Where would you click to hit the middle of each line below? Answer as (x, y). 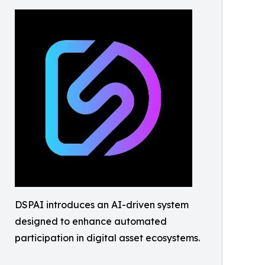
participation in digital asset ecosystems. (107, 238)
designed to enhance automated (91, 222)
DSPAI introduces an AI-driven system (102, 205)
